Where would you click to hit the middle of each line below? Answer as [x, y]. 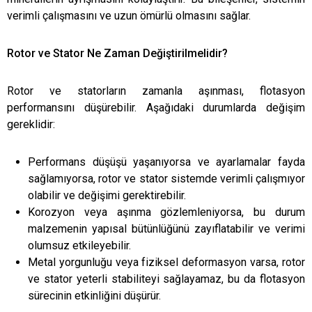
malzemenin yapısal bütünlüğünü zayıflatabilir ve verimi [166, 228]
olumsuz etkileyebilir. [79, 245]
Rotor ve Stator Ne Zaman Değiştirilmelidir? [117, 53]
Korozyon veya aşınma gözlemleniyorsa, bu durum [166, 212]
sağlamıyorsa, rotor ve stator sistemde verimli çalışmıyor [166, 178]
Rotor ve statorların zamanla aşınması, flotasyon [156, 91]
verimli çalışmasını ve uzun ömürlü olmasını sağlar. [129, 15]
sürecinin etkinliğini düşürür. [94, 295]
